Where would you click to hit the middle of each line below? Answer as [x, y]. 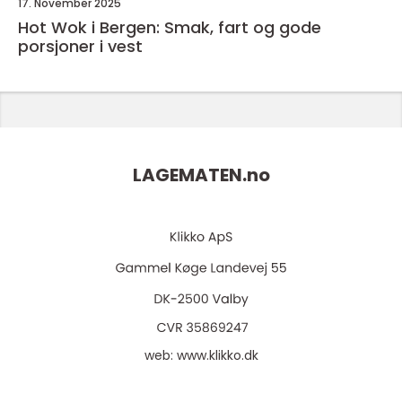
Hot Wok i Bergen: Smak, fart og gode [170, 27]
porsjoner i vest [80, 46]
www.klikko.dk [217, 355]
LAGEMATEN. [189, 175]
